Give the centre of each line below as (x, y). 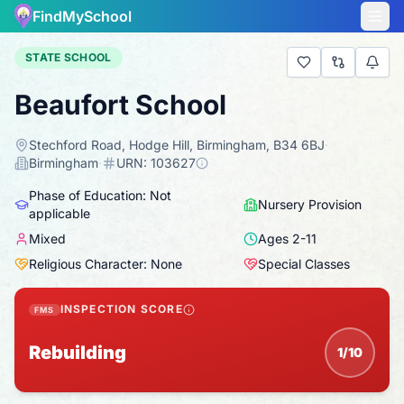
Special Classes (304, 264)
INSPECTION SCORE (121, 309)
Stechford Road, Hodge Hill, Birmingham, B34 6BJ (177, 145)
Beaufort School (120, 105)
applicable (59, 213)
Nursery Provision (310, 204)
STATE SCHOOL (69, 57)
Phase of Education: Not (100, 195)
